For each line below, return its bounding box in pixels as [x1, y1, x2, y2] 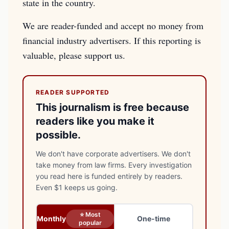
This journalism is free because [36, 101, 189, 113]
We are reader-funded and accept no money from [22, 19, 203, 32]
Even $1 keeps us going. [36, 183, 118, 192]
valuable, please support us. [22, 49, 125, 61]
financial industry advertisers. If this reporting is [22, 34, 201, 47]
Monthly [37, 214, 66, 223]
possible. [36, 129, 81, 141]
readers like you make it [36, 115, 154, 127]
